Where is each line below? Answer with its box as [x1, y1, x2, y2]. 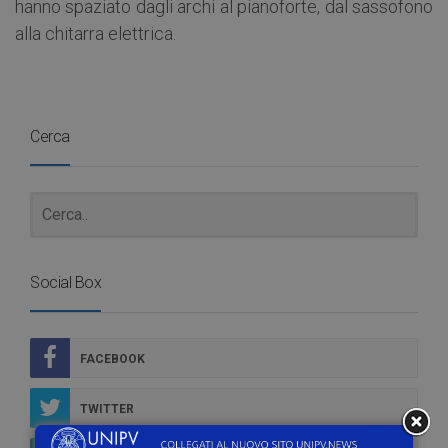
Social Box [30, 272, 101, 292]
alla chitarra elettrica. [15, 22, 176, 44]
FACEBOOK [80, 351, 145, 366]
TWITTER [80, 401, 134, 416]
